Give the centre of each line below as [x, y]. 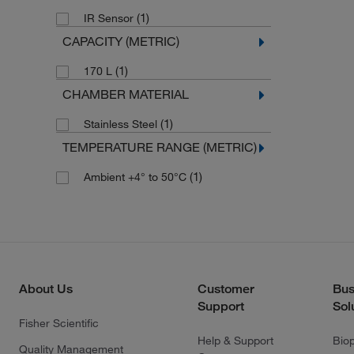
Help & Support [235, 341]
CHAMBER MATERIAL [125, 94]
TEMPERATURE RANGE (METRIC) [159, 147]
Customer [226, 289]
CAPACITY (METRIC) [121, 41]
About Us [46, 289]
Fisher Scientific [59, 323]
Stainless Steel [122, 124]
